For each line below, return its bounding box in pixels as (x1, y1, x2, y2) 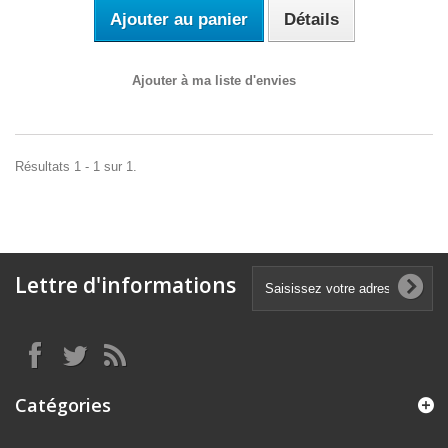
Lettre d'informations (15, 271, 236, 299)
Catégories (15, 393, 111, 417)
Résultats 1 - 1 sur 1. (15, 159, 137, 174)
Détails (283, 10, 339, 29)
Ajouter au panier (109, 10, 248, 29)
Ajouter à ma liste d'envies (132, 73, 296, 88)
